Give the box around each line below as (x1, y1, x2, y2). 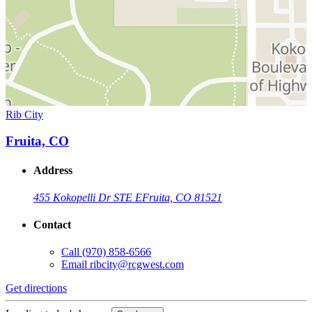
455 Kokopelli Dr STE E (33, 191, 142, 203)
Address (33, 164, 72, 176)
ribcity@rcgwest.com (90, 258, 184, 271)
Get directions (6, 282, 67, 295)
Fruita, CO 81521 (142, 191, 222, 203)
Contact (33, 219, 71, 231)
